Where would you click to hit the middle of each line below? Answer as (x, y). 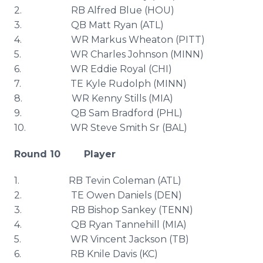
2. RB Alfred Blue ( (81, 10)
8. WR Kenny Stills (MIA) (94, 98)
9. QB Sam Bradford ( (87, 113)
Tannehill (137, 225)
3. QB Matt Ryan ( (78, 25)
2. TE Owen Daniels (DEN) (98, 195)
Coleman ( (135, 181)
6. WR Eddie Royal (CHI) (93, 69)
